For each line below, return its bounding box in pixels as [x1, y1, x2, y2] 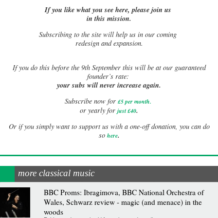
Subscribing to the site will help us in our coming [39, 29, 179, 39]
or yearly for [80, 105, 117, 115]
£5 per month [117, 97, 150, 106]
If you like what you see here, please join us [44, 4, 174, 15]
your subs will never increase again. [57, 80, 161, 91]
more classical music [18, 168, 94, 179]
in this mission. [87, 13, 131, 24]
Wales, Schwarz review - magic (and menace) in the [43, 197, 202, 207]
